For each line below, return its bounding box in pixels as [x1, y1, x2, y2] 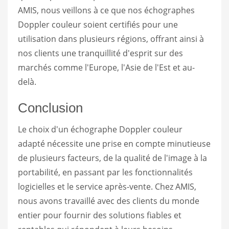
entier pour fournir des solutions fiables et [18, 209, 181, 221]
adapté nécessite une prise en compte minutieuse [18, 138, 211, 149]
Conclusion [18, 100, 83, 116]
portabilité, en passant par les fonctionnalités [18, 166, 193, 178]
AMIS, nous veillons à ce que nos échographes [18, 4, 195, 16]
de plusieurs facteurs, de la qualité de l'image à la [18, 152, 207, 164]
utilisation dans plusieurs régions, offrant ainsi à [18, 33, 204, 44]
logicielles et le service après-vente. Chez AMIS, [18, 180, 196, 192]
